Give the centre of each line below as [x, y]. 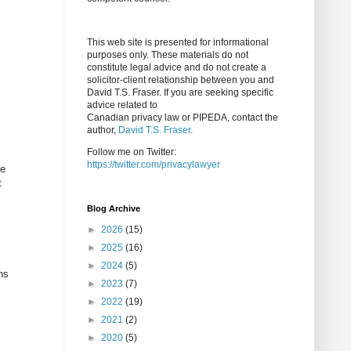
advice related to [122, 105]
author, [103, 130]
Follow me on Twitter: [132, 152]
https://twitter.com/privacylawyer [154, 165]
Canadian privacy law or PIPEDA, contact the [183, 118]
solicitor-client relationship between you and [181, 80]
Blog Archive [114, 209]
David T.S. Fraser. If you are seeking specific [180, 93]
